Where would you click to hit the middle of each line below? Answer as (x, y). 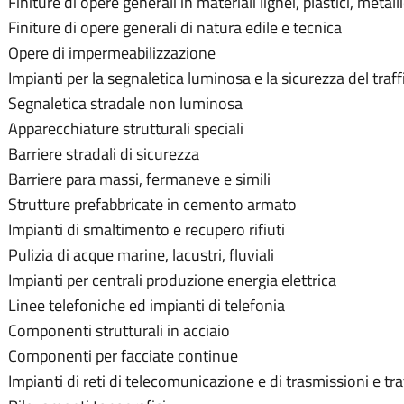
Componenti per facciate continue (123, 356)
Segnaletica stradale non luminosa (125, 104)
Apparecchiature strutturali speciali (126, 129)
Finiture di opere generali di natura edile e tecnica (175, 28)
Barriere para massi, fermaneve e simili (139, 179)
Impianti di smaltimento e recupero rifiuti (147, 230)
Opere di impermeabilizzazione (112, 53)
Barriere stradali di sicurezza (104, 154)
